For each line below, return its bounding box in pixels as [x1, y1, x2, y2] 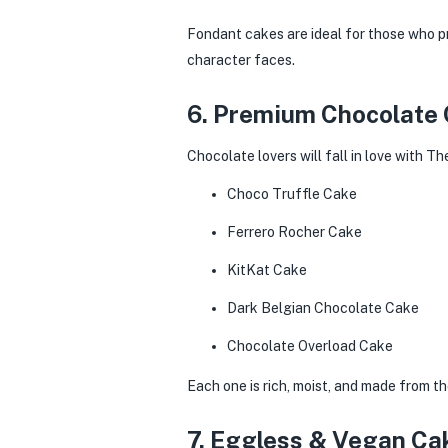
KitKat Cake [227, 262, 307, 278]
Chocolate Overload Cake [227, 338, 393, 354]
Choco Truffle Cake [227, 186, 357, 202]
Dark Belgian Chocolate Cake [227, 300, 419, 316]
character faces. [187, 51, 295, 68]
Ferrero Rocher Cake [227, 224, 362, 240]
